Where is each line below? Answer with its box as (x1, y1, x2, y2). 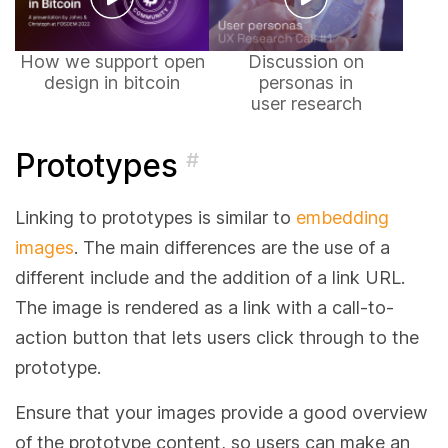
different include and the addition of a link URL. (15, 266, 405, 288)
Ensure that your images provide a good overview (15, 401, 428, 423)
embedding (296, 206, 389, 228)
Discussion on (248, 50, 364, 72)
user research (250, 92, 362, 114)
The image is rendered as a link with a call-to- (15, 296, 394, 318)
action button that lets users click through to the (15, 326, 419, 348)
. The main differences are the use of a (74, 236, 390, 258)
